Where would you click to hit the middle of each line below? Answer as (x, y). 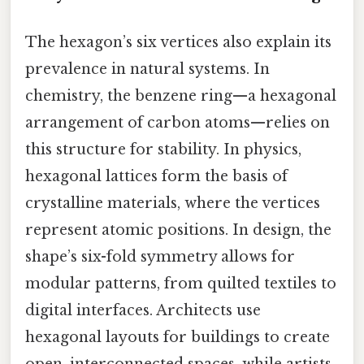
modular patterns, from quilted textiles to (181, 284)
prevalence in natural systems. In (147, 69)
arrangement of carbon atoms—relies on (178, 123)
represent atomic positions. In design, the (178, 230)
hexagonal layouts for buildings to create (178, 338)
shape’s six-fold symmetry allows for (160, 257)
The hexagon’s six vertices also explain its (178, 43)
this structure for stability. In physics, (163, 150)
